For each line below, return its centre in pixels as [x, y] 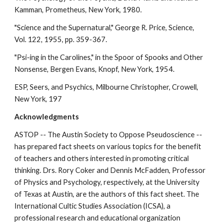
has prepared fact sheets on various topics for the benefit [108, 146]
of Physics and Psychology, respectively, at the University [107, 182]
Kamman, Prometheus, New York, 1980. [78, 10]
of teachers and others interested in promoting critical [102, 158]
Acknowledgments [48, 117]
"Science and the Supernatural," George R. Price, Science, [105, 28]
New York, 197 [38, 99]
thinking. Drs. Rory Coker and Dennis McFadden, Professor [110, 170]
